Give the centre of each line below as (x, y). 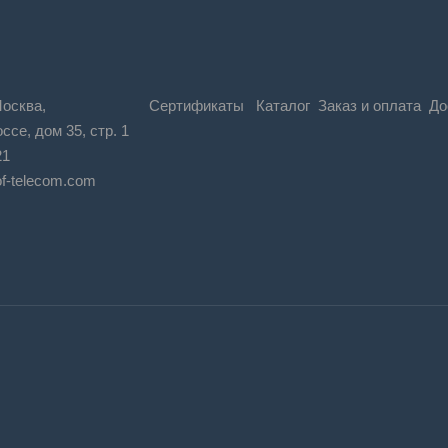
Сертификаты (196, 105)
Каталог (283, 105)
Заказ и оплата (369, 105)
